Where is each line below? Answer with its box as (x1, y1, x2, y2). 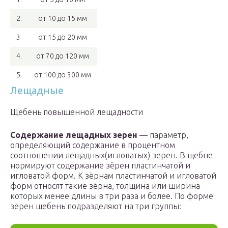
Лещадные (10, 84, 64, 97)
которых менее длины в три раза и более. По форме (10, 191, 213, 201)
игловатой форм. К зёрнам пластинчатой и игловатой (10, 171, 216, 181)
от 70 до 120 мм (36, 52, 89, 61)
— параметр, (137, 130, 188, 140)
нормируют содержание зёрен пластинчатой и (10, 161, 190, 170)
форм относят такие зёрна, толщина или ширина (10, 181, 200, 191)
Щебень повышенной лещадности (10, 107, 143, 117)
